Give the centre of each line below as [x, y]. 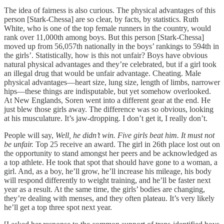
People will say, [30, 135]
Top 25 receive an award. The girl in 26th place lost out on [127, 144]
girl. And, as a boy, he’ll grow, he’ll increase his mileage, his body [108, 171]
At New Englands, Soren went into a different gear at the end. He [107, 100]
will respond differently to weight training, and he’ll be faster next [107, 180]
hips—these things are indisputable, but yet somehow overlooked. [107, 91]
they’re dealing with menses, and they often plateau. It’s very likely [109, 198]
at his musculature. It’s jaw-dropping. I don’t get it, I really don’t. [106, 118]
